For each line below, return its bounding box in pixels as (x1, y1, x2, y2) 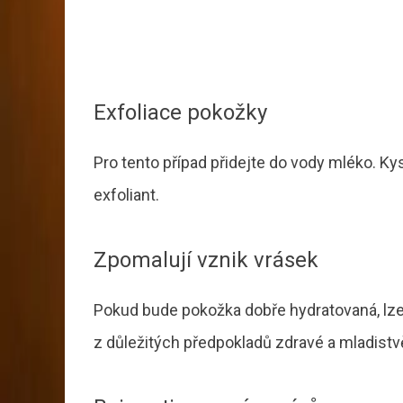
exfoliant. (94, 185, 159, 205)
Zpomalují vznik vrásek (94, 247, 318, 273)
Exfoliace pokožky (94, 100, 267, 126)
